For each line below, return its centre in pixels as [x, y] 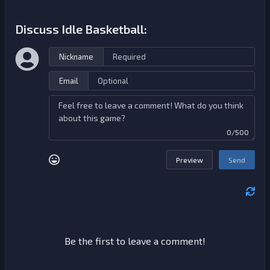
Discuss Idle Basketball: [81, 29]
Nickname [76, 57]
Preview [190, 160]
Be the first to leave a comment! [135, 241]
